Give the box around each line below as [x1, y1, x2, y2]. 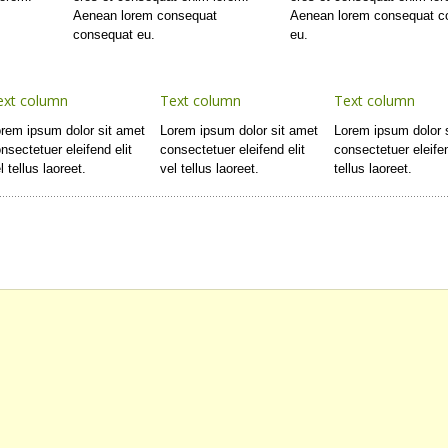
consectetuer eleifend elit [160, 142, 306, 158]
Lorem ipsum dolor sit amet [160, 123, 319, 139]
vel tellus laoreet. [160, 161, 260, 177]
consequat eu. [73, 26, 156, 42]
